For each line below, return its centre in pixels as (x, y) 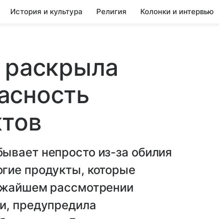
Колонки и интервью (177, 11)
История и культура (46, 11)
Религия (111, 11)
